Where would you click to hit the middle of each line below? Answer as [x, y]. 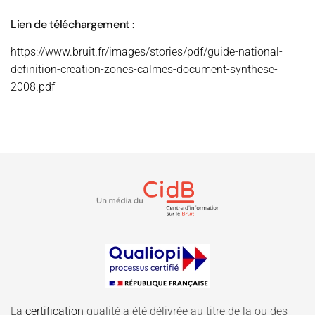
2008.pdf [33, 87]
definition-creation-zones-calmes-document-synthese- [144, 69]
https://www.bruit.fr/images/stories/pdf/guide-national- [147, 52]
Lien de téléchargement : [72, 24]
